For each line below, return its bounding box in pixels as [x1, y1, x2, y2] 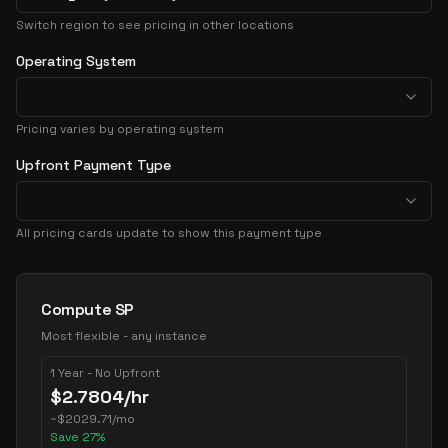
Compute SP [41, 299, 134, 320]
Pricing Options [15, 273, 134, 294]
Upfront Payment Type [16, 156, 171, 174]
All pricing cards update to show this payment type [16, 225, 322, 241]
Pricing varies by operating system [16, 121, 224, 137]
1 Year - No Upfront [50, 365, 160, 381]
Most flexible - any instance [41, 328, 207, 344]
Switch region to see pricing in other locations [16, 17, 294, 33]
